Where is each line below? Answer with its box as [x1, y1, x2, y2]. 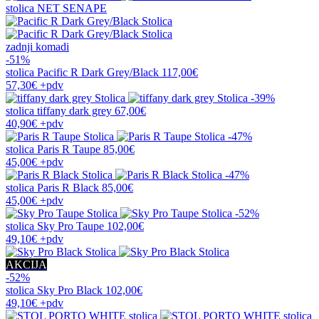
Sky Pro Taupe [37, 219, 104, 232]
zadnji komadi [6, 40, 69, 53]
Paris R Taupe [37, 142, 100, 155]
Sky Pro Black [37, 283, 103, 296]
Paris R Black [37, 181, 99, 194]
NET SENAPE [37, 1, 107, 14]
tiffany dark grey [37, 104, 112, 117]
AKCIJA [6, 258, 47, 271]
